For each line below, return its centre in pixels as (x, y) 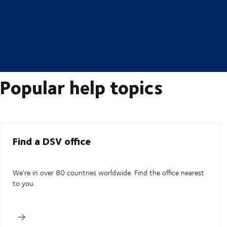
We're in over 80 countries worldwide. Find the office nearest (108, 173)
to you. (24, 183)
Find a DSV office (52, 141)
